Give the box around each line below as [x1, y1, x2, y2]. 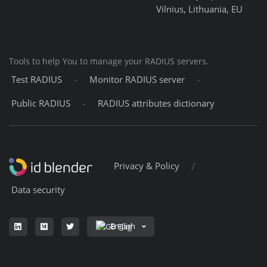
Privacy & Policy [114, 160, 179, 173]
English [110, 221, 136, 232]
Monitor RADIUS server [89, 73, 185, 86]
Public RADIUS [11, 97, 70, 110]
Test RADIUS [11, 73, 62, 86]
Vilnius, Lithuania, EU [156, 3, 243, 16]
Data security [11, 184, 65, 197]
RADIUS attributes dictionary [98, 97, 215, 110]
